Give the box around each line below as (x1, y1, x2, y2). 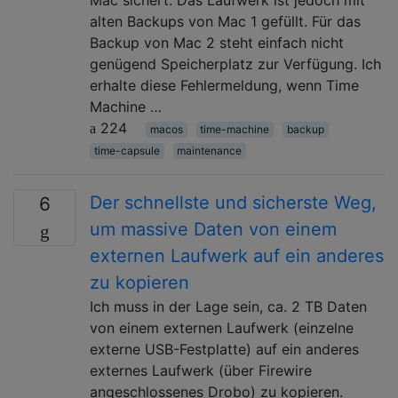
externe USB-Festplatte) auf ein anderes (90, 339, 359, 358)
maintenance (177, 143, 243, 157)
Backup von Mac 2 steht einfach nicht (90, 33, 344, 52)
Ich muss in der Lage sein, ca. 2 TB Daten (90, 297, 367, 315)
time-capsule (93, 143, 160, 157)
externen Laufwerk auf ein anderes (90, 244, 384, 267)
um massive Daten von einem (90, 218, 337, 240)
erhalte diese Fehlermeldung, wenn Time (90, 76, 359, 94)
